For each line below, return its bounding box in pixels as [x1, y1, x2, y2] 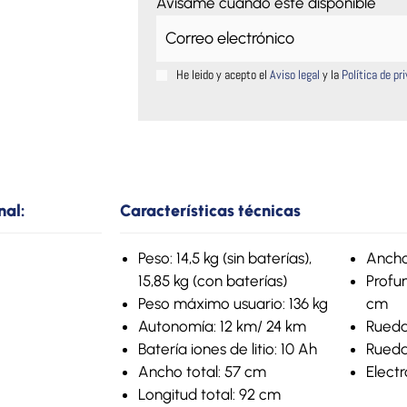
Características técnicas [119, 200, 301, 221]
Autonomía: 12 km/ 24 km [137, 316, 306, 335]
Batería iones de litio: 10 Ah [137, 339, 317, 358]
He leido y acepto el [175, 65, 270, 83]
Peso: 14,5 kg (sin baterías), [137, 248, 312, 267]
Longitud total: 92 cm [137, 384, 281, 403]
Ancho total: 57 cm [137, 362, 266, 381]
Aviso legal [269, 65, 320, 83]
